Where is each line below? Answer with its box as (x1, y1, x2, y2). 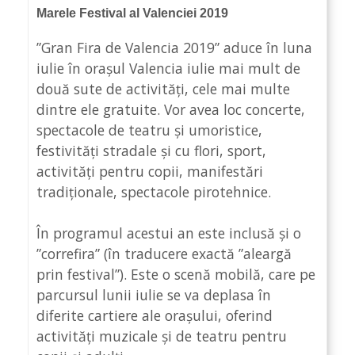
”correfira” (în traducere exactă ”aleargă (36, 244, 292, 264)
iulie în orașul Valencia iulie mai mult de (36, 58, 300, 78)
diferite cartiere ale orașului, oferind (36, 306, 273, 326)
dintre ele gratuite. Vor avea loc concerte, (36, 99, 305, 119)
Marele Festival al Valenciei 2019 (36, 6, 228, 20)
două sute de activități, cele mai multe (36, 78, 290, 98)
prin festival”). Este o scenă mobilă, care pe (36, 265, 315, 284)
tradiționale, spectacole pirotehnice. (36, 181, 271, 201)
